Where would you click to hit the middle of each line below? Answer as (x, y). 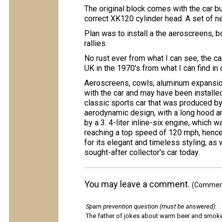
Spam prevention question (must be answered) (150, 206)
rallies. (96, 43)
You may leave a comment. (138, 184)
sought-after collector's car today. (142, 152)
